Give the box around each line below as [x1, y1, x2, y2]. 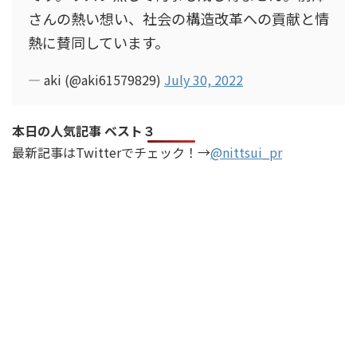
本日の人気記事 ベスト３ [12, 121, 155, 140]
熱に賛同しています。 [28, 32, 169, 53]
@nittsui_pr [210, 143, 282, 162]
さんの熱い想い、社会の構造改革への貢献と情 [28, 8, 329, 29]
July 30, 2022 [164, 70, 243, 89]
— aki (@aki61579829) [28, 70, 164, 89]
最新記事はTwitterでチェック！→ [12, 143, 210, 162]
